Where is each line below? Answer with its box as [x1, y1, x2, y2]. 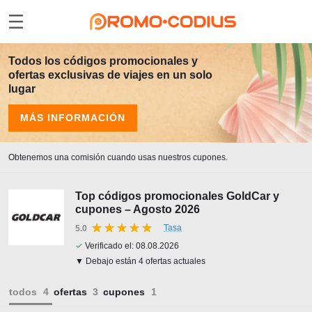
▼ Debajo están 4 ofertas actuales [75, 256, 205, 266]
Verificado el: [83, 241, 136, 251]
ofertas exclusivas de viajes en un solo [8, 69, 212, 81]
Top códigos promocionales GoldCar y [75, 190, 279, 202]
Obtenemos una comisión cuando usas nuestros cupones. [8, 153, 228, 162]
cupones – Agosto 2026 [75, 203, 200, 215]
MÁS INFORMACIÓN [20, 112, 125, 123]
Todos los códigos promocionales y [8, 55, 198, 67]
